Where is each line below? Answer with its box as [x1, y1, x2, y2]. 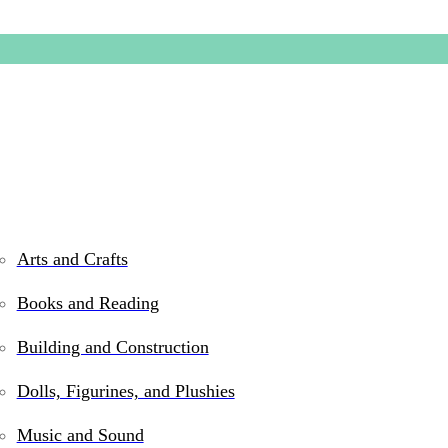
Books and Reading [16, 292, 159, 313]
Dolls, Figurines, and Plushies [16, 380, 235, 401]
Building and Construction [16, 336, 209, 357]
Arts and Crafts [16, 248, 128, 269]
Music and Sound [16, 424, 144, 445]
